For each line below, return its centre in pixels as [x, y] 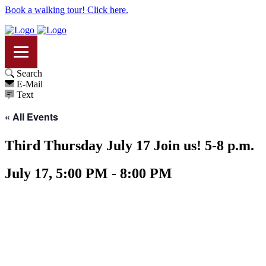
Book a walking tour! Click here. [66, 10]
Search [29, 73]
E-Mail [30, 84]
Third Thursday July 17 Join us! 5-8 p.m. [129, 145]
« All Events [31, 117]
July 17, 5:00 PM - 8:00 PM [88, 173]
